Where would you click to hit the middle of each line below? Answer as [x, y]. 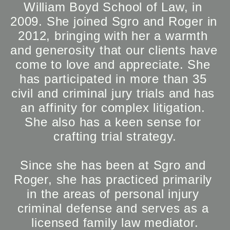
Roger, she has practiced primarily [113, 179]
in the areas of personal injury [113, 194]
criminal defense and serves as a [113, 208]
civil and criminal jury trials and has [113, 93]
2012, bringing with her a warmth [113, 36]
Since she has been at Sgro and [113, 165]
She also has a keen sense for [113, 122]
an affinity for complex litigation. [113, 108]
